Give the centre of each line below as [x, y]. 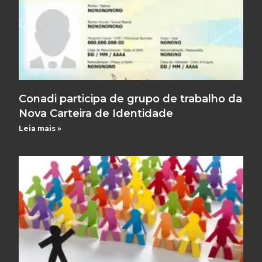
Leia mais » [40, 128]
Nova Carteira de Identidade [96, 113]
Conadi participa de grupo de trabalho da [131, 99]
